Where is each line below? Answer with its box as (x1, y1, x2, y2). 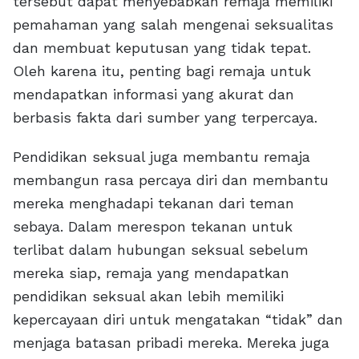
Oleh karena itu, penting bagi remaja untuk (13, 63, 311, 79)
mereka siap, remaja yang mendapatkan (13, 264, 289, 281)
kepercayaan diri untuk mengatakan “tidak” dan (13, 311, 343, 328)
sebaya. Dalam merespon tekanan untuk (13, 218, 292, 235)
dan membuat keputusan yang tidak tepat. (13, 39, 311, 56)
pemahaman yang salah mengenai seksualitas (13, 16, 333, 33)
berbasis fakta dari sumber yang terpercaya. (13, 109, 317, 126)
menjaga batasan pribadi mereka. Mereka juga (13, 334, 329, 351)
